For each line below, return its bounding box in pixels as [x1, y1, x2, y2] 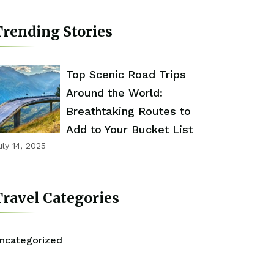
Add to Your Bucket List [65, 123, 193, 136]
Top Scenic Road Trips [65, 68, 186, 81]
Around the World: [65, 86, 163, 99]
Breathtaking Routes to [65, 105, 191, 117]
